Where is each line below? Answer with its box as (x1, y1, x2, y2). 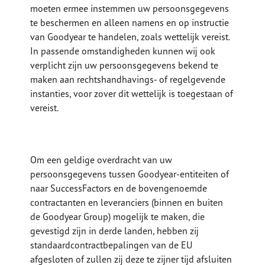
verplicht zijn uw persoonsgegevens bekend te (30, 59, 219, 72)
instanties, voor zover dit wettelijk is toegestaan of (30, 88, 234, 100)
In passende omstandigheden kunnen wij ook (30, 45, 216, 57)
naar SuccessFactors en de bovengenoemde (30, 182, 208, 195)
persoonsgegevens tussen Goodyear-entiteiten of (30, 168, 230, 180)
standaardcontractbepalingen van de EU (30, 239, 193, 251)
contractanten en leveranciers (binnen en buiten (30, 196, 224, 209)
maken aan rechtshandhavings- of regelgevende (30, 73, 226, 86)
